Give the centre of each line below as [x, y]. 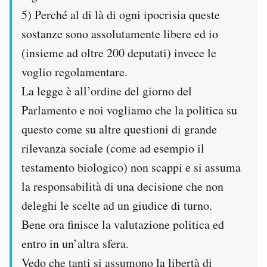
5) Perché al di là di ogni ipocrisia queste [121, 14]
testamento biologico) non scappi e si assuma [131, 167]
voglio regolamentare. [74, 72]
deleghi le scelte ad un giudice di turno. [117, 205]
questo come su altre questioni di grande [119, 129]
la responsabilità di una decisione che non [122, 186]
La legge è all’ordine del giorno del [107, 91]
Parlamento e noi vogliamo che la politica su [129, 110]
